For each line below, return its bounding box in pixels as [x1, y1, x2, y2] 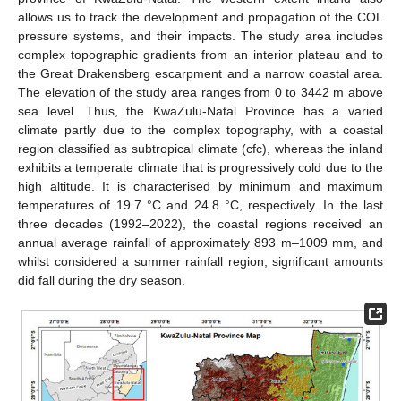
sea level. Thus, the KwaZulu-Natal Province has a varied [18, 104, 383, 118]
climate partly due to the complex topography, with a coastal [18, 123, 383, 137]
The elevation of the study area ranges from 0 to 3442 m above [18, 85, 383, 99]
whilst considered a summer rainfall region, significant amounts [18, 254, 383, 269]
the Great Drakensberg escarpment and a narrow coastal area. [18, 66, 383, 81]
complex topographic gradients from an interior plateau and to [18, 47, 383, 62]
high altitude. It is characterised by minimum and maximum [18, 179, 383, 193]
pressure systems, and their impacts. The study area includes [18, 29, 383, 43]
